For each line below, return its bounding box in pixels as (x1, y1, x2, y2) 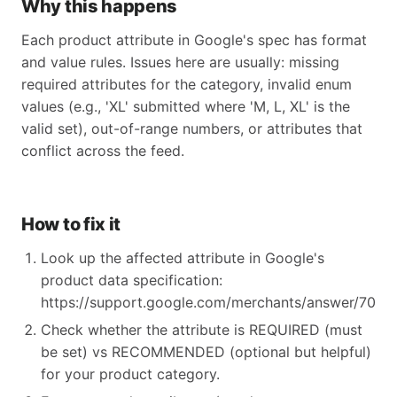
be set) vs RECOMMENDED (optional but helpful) (41, 343, 371, 361)
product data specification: (41, 271, 222, 289)
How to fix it (21, 214, 121, 235)
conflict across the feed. (21, 142, 184, 160)
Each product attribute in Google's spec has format (21, 31, 367, 49)
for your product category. (41, 365, 220, 383)
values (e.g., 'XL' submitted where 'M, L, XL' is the (21, 97, 350, 115)
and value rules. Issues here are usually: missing (21, 53, 339, 71)
